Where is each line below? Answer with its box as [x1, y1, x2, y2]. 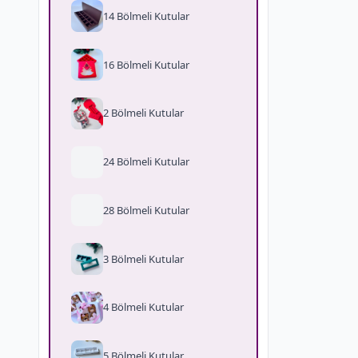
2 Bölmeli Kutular [103, 105, 185, 121]
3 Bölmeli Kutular [103, 251, 185, 266]
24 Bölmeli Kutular [103, 154, 190, 169]
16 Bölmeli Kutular [103, 57, 190, 72]
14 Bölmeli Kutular [103, 8, 190, 23]
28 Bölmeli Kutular [103, 202, 190, 217]
